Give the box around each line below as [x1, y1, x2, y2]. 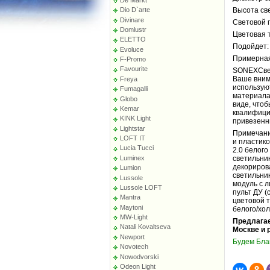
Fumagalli [120, 85, 148, 93]
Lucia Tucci [120, 144, 154, 152]
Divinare [120, 16, 145, 24]
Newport [120, 233, 145, 240]
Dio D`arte [120, 6, 151, 14]
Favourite [120, 65, 148, 73]
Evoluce [120, 45, 144, 53]
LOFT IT [120, 134, 146, 142]
